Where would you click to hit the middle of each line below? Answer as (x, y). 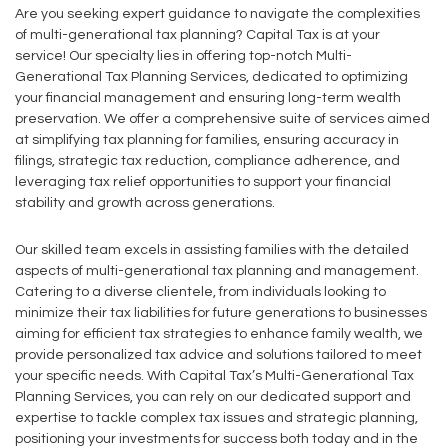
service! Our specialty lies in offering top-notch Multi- (183, 56)
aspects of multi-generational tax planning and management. (217, 271)
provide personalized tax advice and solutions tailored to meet (218, 355)
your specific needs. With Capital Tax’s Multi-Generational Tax (214, 376)
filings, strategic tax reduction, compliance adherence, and (207, 161)
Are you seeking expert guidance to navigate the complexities (217, 14)
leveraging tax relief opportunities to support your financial (203, 182)
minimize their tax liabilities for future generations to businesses (221, 313)
